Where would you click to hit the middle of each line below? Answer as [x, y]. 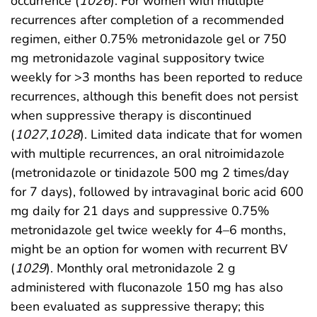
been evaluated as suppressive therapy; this [138, 306]
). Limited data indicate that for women [191, 134]
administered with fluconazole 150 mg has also [147, 287]
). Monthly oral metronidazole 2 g [141, 268]
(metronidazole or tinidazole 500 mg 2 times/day [150, 172]
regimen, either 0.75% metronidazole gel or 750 [149, 39]
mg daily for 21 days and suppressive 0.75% [140, 211]
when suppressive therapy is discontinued [131, 115]
